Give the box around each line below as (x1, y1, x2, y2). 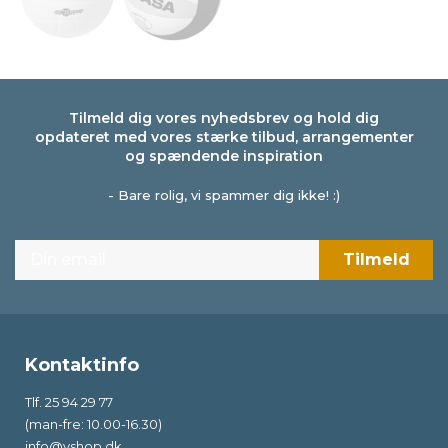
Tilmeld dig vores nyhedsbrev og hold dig (69, 109, 379, 127)
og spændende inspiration (125, 147, 323, 165)
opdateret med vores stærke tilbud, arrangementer (34, 128, 414, 146)
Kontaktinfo (25, 354, 139, 376)
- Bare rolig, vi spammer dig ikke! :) (108, 187, 340, 203)
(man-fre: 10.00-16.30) (25, 416, 162, 432)
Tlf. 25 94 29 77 (25, 394, 113, 410)
